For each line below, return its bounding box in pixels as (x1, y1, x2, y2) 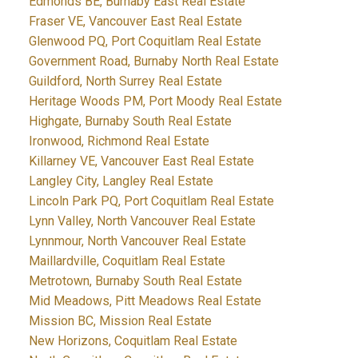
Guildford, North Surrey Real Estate (28, 74, 222, 89)
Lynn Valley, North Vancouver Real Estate (28, 213, 256, 229)
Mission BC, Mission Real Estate (28, 313, 212, 329)
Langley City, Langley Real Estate (28, 173, 213, 189)
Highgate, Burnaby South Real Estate (28, 113, 232, 129)
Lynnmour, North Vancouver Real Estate (28, 233, 246, 249)
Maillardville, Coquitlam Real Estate (28, 253, 225, 269)
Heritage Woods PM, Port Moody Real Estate (28, 93, 282, 109)
